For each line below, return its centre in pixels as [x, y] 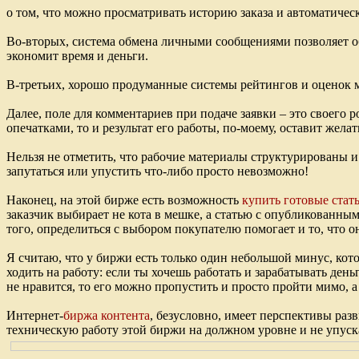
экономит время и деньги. [77, 56]
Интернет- [35, 316]
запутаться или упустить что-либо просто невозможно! [157, 171]
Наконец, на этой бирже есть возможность [124, 200]
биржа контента [107, 316]
